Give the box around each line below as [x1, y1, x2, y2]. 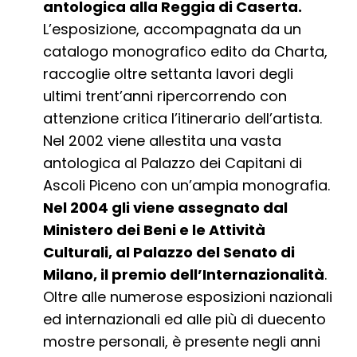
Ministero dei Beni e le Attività [43, 220, 266, 241]
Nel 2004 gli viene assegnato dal [43, 198, 288, 218]
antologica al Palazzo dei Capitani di [43, 153, 303, 174]
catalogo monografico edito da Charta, [43, 41, 328, 62]
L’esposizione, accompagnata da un [43, 19, 302, 40]
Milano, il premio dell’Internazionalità [43, 265, 325, 285]
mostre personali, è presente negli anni [43, 331, 321, 352]
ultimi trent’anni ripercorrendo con [43, 86, 288, 107]
